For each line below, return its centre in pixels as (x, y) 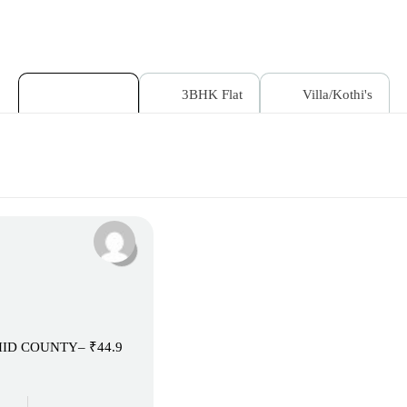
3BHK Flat (210, 94)
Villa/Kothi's (335, 94)
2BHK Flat (89, 94)
